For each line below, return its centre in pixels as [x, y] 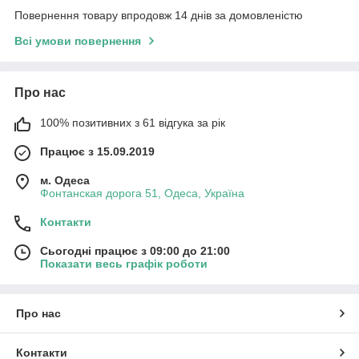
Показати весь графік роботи [124, 264]
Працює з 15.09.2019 [97, 152]
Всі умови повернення [78, 41]
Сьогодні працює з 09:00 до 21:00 [135, 251]
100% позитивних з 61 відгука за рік [133, 123]
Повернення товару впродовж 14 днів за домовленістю [159, 16]
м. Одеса [65, 181]
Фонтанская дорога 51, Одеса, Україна [142, 194]
